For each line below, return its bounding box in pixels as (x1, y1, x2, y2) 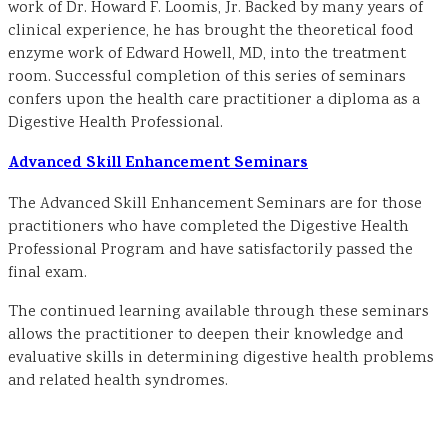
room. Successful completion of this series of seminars (8, 65, 406, 89)
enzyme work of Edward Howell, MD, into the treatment (8, 42, 406, 66)
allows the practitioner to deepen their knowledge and (8, 323, 403, 347)
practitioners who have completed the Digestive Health (8, 215, 409, 239)
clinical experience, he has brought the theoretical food (8, 19, 413, 43)
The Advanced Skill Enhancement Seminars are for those (8, 192, 422, 216)
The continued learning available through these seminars (8, 300, 429, 324)
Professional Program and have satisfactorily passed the (8, 238, 413, 262)
